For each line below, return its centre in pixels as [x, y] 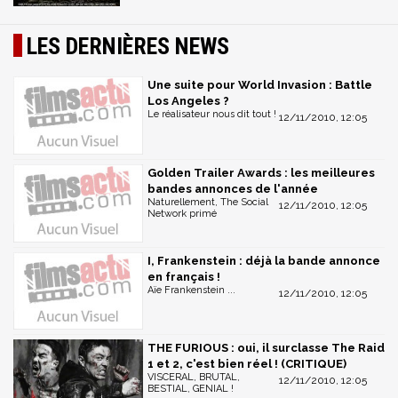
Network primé [182, 214]
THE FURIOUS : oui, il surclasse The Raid [266, 348]
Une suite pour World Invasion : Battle [260, 85]
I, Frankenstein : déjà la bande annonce [264, 260]
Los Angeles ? [188, 101]
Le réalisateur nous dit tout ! [212, 115]
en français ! [184, 276]
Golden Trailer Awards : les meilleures [261, 173]
